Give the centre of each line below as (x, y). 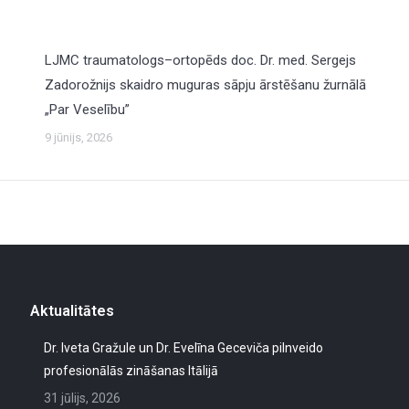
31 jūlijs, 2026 (83, 398)
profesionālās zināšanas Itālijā (131, 371)
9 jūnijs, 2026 (79, 137)
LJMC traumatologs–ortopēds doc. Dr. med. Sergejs (201, 60)
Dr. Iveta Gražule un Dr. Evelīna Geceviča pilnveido (184, 348)
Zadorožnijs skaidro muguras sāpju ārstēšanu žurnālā (206, 85)
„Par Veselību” (88, 110)
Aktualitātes (73, 311)
